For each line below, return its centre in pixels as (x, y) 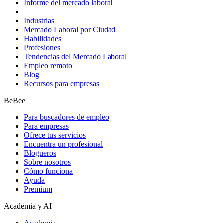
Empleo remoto (48, 65)
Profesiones (42, 47)
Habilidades (43, 38)
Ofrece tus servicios (55, 135)
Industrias (39, 20)
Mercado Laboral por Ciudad (70, 29)
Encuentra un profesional (63, 144)
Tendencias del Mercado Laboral (75, 56)
